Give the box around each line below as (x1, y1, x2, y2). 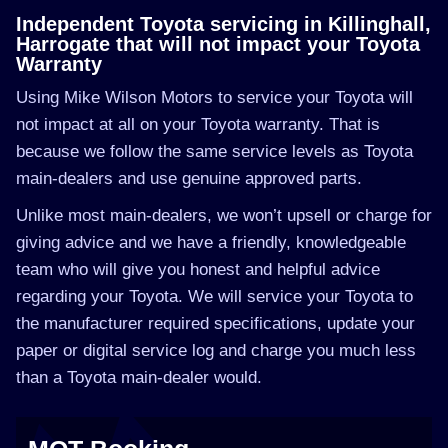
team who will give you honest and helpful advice (16, 260, 380, 279)
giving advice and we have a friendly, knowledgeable (16, 233, 406, 252)
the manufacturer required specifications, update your (16, 314, 415, 333)
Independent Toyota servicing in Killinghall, (16, 13, 431, 35)
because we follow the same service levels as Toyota (16, 142, 413, 161)
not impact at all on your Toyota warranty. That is (16, 115, 380, 134)
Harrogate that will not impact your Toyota (16, 33, 420, 55)
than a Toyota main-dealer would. (16, 368, 262, 387)
